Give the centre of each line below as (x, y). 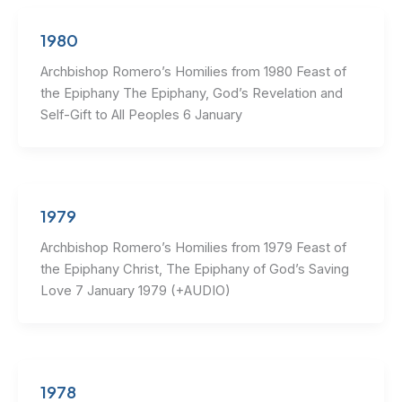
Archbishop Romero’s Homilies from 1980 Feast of (193, 71)
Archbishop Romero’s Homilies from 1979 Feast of (193, 247)
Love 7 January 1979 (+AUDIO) (137, 290)
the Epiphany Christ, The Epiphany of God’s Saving (194, 269)
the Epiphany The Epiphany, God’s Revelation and (191, 93)
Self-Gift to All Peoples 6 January (141, 114)
